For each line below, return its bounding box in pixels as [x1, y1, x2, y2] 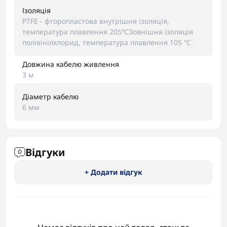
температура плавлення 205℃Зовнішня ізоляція [22, 27, 193, 36]
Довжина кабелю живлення [22, 59, 119, 69]
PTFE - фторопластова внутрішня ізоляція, [22, 16, 169, 26]
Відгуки [25, 145, 65, 159]
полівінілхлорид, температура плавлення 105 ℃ [22, 37, 191, 47]
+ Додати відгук [85, 167, 142, 177]
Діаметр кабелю [22, 92, 79, 101]
